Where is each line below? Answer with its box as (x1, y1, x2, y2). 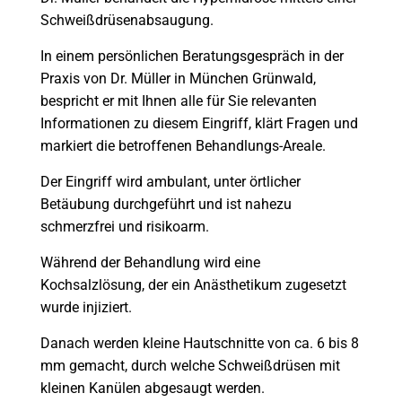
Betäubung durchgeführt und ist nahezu (40, 195, 292, 213)
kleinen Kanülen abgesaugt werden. (40, 379, 265, 397)
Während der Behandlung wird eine (40, 253, 260, 271)
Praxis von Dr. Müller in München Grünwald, (40, 69, 316, 87)
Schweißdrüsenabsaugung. (40, 11, 214, 29)
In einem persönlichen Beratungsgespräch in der (40, 47, 344, 65)
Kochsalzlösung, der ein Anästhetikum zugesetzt (40, 275, 346, 293)
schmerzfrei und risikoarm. (40, 217, 209, 235)
